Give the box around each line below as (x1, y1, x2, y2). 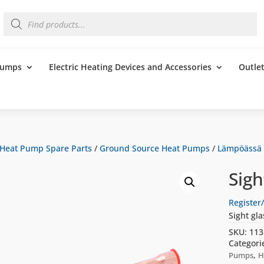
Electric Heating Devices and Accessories (48, 61, 212, 72)
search (3, 18, 28, 28)
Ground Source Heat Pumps (99, 143, 210, 154)
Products (3, 10, 36, 21)
